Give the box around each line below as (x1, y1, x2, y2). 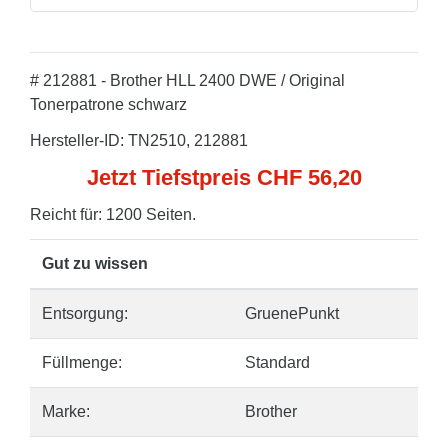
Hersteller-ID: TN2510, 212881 (30, 132, 248, 149)
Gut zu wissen (42, 255, 148, 272)
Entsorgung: (42, 305, 128, 322)
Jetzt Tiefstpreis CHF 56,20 (86, 165, 362, 190)
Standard (245, 354, 310, 371)
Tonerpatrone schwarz (30, 96, 187, 113)
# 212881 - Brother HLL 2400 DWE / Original (30, 72, 345, 89)
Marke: (42, 403, 90, 420)
